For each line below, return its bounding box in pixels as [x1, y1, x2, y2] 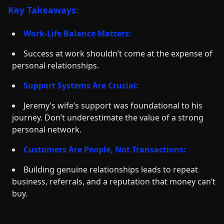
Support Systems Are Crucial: [23, 80, 138, 91]
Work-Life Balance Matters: [23, 28, 131, 39]
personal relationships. [12, 60, 99, 71]
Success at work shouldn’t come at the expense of [23, 48, 212, 59]
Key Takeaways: [8, 4, 78, 16]
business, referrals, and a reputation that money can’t [12, 176, 215, 187]
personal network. [12, 124, 81, 135]
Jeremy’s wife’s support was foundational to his [23, 100, 202, 111]
